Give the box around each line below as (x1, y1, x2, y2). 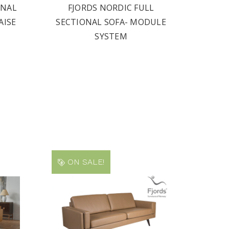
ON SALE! (65, 157, 104, 167)
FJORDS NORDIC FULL (67, 2, 154, 13)
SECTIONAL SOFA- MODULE (56, 16, 166, 28)
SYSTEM (95, 31, 127, 42)
